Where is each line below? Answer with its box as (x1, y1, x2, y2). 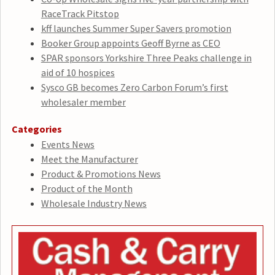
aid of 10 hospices (41, 66, 115, 79)
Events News (41, 138, 95, 151)
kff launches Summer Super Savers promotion (41, 22, 231, 35)
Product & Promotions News (41, 168, 161, 180)
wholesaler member (41, 96, 126, 109)
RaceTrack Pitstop (41, 7, 119, 20)
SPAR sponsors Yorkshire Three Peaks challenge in (41, 52, 252, 64)
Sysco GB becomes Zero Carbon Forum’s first (41, 81, 228, 94)
